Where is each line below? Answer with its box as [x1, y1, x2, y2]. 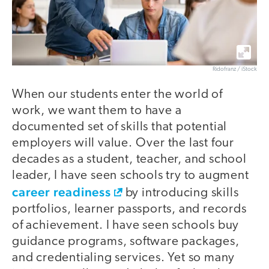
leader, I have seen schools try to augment [12, 169, 249, 183]
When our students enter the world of [12, 88, 223, 101]
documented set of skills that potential [12, 121, 228, 134]
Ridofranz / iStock [213, 66, 257, 73]
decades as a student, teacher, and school [12, 153, 247, 166]
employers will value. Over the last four [12, 137, 234, 150]
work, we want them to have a [12, 104, 182, 118]
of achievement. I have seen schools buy [12, 219, 240, 232]
